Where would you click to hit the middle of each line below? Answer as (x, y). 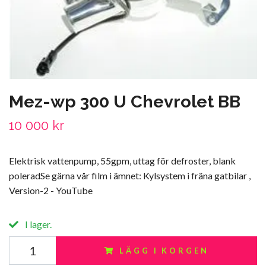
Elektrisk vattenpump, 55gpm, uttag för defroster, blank (122, 160)
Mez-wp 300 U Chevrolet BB (125, 101)
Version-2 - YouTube (51, 190)
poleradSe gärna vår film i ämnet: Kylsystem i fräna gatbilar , (130, 175)
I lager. (37, 224)
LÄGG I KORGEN (164, 250)
